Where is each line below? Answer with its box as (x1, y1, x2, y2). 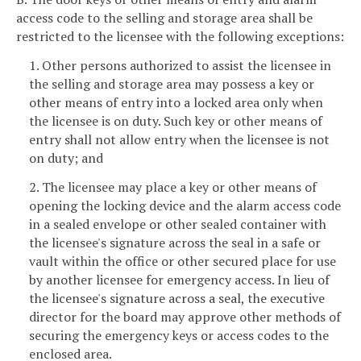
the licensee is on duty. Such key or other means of (29, 112, 322, 131)
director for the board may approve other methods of (29, 307, 341, 326)
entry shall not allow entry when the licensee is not (29, 131, 330, 149)
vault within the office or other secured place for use (29, 251, 336, 270)
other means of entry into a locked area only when (29, 93, 323, 112)
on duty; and (29, 149, 103, 168)
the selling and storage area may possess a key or (29, 75, 314, 93)
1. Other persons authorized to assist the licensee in (29, 56, 331, 75)
